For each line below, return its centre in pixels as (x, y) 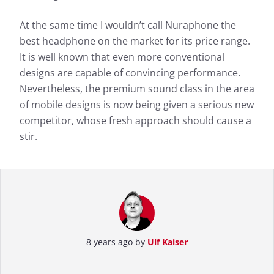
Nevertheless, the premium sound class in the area (137, 89)
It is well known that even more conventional (122, 57)
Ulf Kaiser (168, 242)
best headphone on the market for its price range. (135, 41)
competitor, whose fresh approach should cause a (135, 121)
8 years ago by (117, 242)
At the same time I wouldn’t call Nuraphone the (128, 25)
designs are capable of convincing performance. (130, 73)
